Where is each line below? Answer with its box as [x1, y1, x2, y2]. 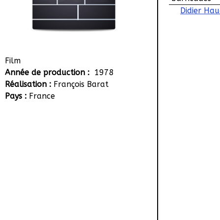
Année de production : [5, 68, 92, 77]
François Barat [54, 80, 109, 89]
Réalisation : [5, 80, 54, 89]
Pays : [5, 91, 29, 101]
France [29, 91, 55, 101]
